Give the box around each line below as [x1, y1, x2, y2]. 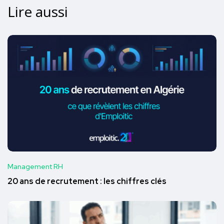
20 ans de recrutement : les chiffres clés [7, 176, 166, 187]
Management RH [7, 162, 63, 171]
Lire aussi [7, 1, 68, 21]
